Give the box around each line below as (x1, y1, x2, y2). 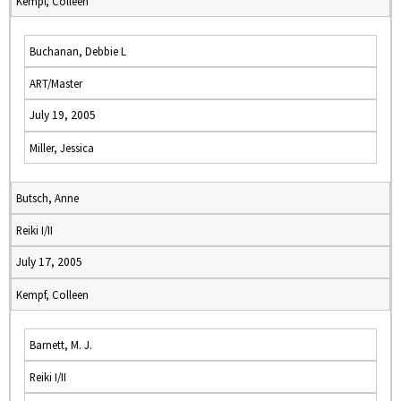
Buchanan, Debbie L (30, 44, 126, 58)
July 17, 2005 (16, 254, 82, 269)
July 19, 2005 (30, 107, 96, 123)
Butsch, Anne (16, 191, 79, 205)
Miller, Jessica (30, 141, 94, 155)
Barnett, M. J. (30, 337, 92, 352)
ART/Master (30, 76, 82, 90)
